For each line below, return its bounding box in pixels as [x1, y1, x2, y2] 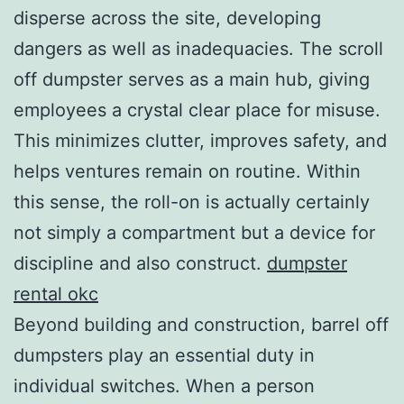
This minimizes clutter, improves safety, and [14, 129, 387, 151]
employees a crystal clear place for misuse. [14, 98, 381, 121]
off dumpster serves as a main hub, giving [14, 68, 370, 90]
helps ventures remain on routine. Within [14, 160, 361, 182]
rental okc [14, 282, 98, 305]
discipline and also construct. [14, 252, 267, 274]
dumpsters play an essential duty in [14, 344, 315, 366]
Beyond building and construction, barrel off [14, 313, 389, 335]
